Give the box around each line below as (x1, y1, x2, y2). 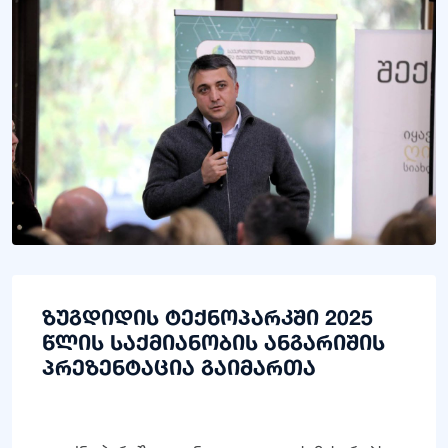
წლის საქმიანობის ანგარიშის (42, 329, 385, 355)
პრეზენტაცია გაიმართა (42, 354, 316, 380)
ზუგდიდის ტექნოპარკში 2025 (42, 304, 373, 330)
